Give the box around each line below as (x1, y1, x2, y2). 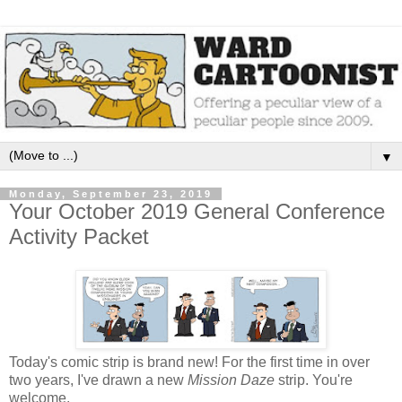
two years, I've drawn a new (9, 372, 188, 389)
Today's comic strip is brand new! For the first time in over (9, 354, 370, 371)
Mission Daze (188, 372, 275, 389)
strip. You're (275, 372, 353, 389)
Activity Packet (9, 223, 149, 249)
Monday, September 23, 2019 (9, 188, 213, 199)
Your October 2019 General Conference (9, 198, 385, 223)
